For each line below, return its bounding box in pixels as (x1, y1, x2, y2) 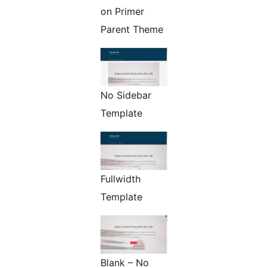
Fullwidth (100, 172, 141, 185)
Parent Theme (100, 23, 163, 35)
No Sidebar (100, 89, 151, 101)
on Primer (100, 5, 144, 17)
